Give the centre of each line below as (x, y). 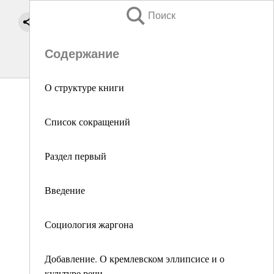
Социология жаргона (89, 224)
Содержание (82, 54)
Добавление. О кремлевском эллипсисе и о (135, 258)
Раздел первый (76, 156)
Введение (65, 190)
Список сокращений (87, 121)
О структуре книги (84, 87)
